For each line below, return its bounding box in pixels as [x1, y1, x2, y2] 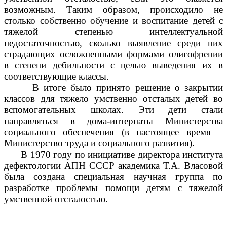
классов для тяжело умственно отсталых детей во [4, 93, 223, 104]
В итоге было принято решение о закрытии [4, 82, 223, 93]
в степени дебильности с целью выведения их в [4, 60, 223, 71]
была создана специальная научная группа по [4, 171, 223, 182]
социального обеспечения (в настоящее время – [4, 127, 223, 138]
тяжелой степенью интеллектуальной [4, 26, 223, 37]
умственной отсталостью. [4, 194, 108, 205]
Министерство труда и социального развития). [4, 138, 195, 149]
